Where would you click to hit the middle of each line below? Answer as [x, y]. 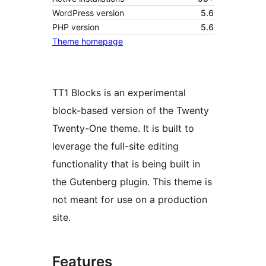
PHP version [76, 27]
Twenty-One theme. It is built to [123, 129]
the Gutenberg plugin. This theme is [132, 182]
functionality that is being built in [126, 164]
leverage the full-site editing [115, 146]
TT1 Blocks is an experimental [119, 93]
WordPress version [88, 13]
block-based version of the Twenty [131, 111]
